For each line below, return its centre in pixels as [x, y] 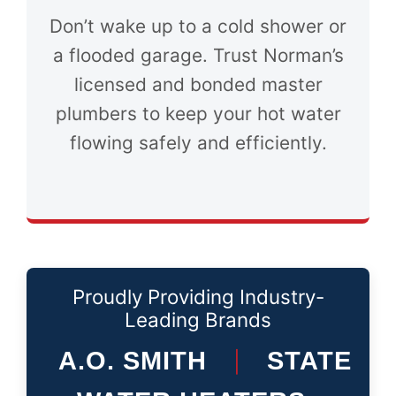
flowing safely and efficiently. [198, 143]
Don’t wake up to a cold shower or [198, 26]
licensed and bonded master [198, 84]
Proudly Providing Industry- [198, 297]
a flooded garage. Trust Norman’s [198, 55]
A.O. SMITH [132, 361]
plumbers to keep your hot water [198, 114]
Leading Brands [198, 320]
